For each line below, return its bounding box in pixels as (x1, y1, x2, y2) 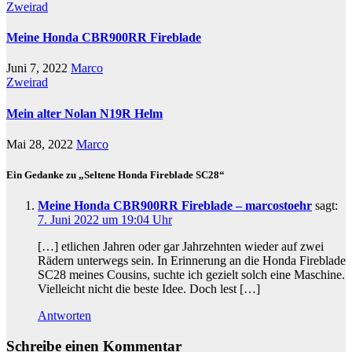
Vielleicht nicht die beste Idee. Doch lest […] (38, 282, 260, 296)
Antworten (38, 309, 91, 323)
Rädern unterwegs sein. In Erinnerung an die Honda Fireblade (38, 254, 346, 268)
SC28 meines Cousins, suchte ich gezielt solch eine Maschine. (38, 268, 345, 282)
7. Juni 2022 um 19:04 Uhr (38, 213, 172, 227)
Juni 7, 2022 (6, 61, 71, 75)
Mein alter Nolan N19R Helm (6, 106, 163, 120)
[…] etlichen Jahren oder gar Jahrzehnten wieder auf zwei (38, 240, 324, 254)
